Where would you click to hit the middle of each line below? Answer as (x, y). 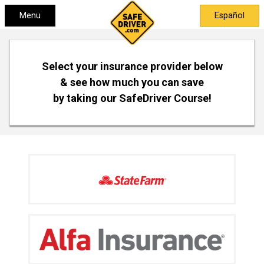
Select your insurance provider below (132, 66)
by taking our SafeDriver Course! (132, 98)
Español (230, 16)
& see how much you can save (132, 82)
